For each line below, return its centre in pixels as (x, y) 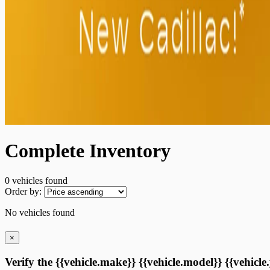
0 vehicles (24, 180)
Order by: (23, 191)
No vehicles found (40, 212)
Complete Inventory (88, 151)
